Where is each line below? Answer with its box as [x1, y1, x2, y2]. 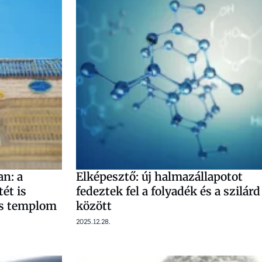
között [76, 199, 112, 213]
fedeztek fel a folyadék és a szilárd [76, 184, 260, 198]
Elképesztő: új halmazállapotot [76, 170, 243, 184]
